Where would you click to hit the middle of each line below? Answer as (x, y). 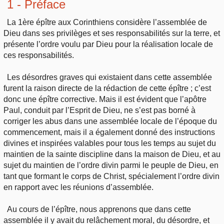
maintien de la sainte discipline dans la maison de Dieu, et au (112, 154)
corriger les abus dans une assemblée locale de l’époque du (110, 121)
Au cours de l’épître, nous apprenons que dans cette (99, 209)
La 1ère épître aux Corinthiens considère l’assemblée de (107, 22)
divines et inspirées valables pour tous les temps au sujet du (110, 143)
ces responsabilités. (39, 55)
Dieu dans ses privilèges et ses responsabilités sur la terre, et (112, 33)
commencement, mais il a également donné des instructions (109, 132)
